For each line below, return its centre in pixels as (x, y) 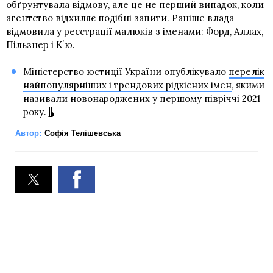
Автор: (28, 133)
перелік (246, 71)
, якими (248, 85)
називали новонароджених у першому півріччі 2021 (141, 98)
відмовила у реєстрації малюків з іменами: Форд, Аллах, (135, 31)
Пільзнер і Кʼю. (41, 44)
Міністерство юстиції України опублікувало (126, 71)
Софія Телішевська (83, 133)
